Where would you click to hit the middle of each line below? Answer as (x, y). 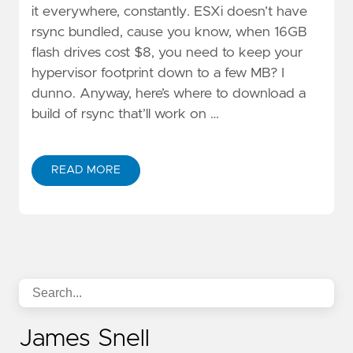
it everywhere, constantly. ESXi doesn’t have (169, 11)
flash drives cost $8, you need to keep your (167, 52)
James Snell (84, 338)
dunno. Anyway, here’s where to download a (169, 93)
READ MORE (86, 170)
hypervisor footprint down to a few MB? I (158, 73)
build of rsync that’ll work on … (125, 114)
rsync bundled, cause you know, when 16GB (169, 32)
